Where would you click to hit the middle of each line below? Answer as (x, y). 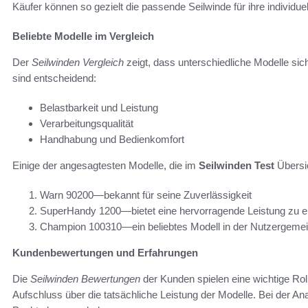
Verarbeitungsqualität (87, 124)
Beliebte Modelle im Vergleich (83, 36)
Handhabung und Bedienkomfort (112, 140)
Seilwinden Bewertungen (85, 279)
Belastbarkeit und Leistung (99, 108)
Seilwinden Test (236, 166)
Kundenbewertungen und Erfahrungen (105, 253)
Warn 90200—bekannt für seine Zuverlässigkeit (146, 195)
